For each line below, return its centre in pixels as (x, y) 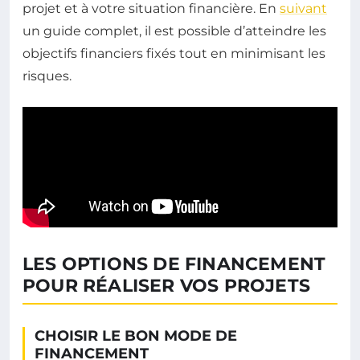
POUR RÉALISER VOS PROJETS (167, 285)
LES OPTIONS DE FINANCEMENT (174, 264)
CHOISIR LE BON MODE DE (136, 335)
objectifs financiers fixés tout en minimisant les (174, 53)
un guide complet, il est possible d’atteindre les (174, 31)
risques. (47, 76)
